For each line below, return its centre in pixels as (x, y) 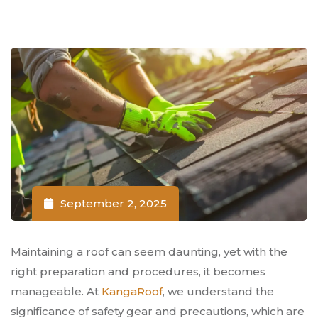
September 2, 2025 (114, 204)
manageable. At (56, 292)
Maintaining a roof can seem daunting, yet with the (149, 252)
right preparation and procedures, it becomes (138, 272)
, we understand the (218, 292)
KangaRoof (132, 292)
